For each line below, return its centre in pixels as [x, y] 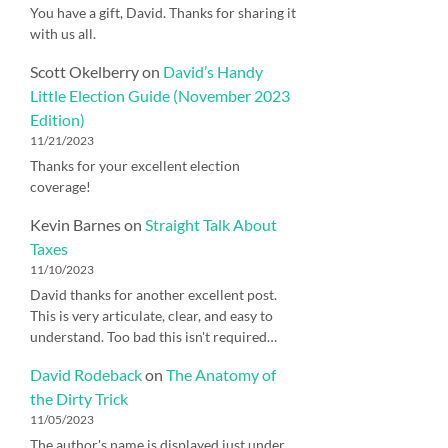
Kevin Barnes [75, 224]
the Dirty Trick [79, 398]
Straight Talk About [211, 224]
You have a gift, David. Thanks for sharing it [163, 12]
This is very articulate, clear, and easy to [151, 315]
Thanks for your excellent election [135, 165]
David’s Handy [213, 71]
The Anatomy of [221, 374]
